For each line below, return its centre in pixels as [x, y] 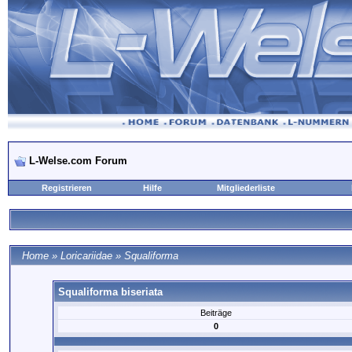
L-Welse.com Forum [78, 161]
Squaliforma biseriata [110, 292]
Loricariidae [86, 256]
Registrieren [67, 188]
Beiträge [216, 313]
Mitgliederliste [246, 188]
